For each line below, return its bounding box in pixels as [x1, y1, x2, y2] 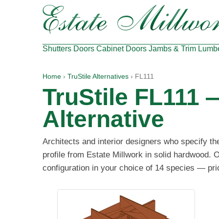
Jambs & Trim [149, 44, 196, 53]
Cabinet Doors [96, 44, 147, 53]
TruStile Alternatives [67, 73, 129, 80]
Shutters [43, 44, 71, 53]
